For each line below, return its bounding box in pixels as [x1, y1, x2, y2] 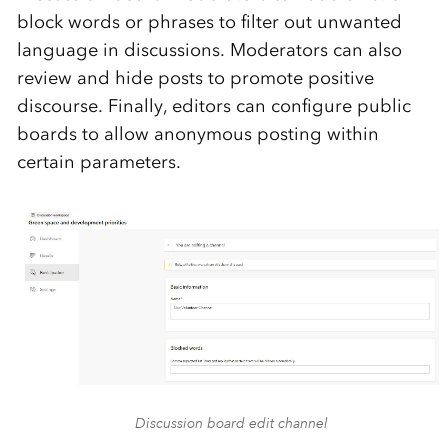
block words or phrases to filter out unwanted [16, 11, 402, 34]
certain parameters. [16, 151, 181, 174]
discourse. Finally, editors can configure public [16, 95, 411, 118]
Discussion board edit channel [135, 413, 329, 432]
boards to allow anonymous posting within [16, 123, 379, 146]
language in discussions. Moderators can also [16, 39, 402, 62]
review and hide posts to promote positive [16, 67, 374, 90]
